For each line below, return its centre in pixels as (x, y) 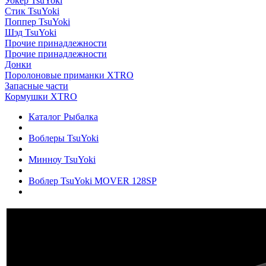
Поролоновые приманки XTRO (69, 75)
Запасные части (37, 86)
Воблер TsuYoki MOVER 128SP (93, 181)
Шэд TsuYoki (31, 32)
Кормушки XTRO (41, 96)
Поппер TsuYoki (37, 22)
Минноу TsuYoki (62, 159)
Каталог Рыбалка (63, 117)
